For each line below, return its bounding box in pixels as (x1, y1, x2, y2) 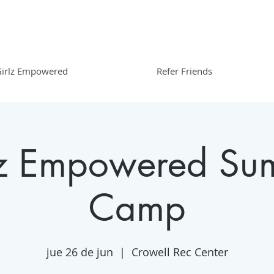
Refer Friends (156, 65, 212, 78)
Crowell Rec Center (131, 245, 228, 260)
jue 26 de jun (46, 245, 113, 260)
